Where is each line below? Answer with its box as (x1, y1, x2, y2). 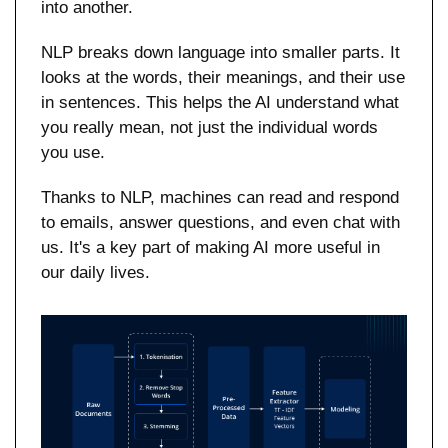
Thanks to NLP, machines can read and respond (41, 188, 399, 208)
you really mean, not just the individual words (41, 118, 378, 138)
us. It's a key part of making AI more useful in (41, 238, 380, 258)
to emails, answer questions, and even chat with (41, 213, 400, 233)
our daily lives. (41, 263, 150, 283)
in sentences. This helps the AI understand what (41, 93, 399, 113)
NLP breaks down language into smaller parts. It (41, 43, 400, 63)
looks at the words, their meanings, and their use (41, 68, 405, 88)
